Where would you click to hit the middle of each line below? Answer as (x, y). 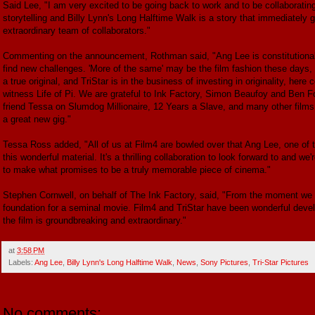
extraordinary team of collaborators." (77, 30)
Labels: (21, 262)
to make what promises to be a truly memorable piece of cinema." (137, 169)
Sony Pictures (224, 262)
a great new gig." (37, 119)
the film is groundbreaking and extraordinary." (95, 220)
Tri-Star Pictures (281, 262)
